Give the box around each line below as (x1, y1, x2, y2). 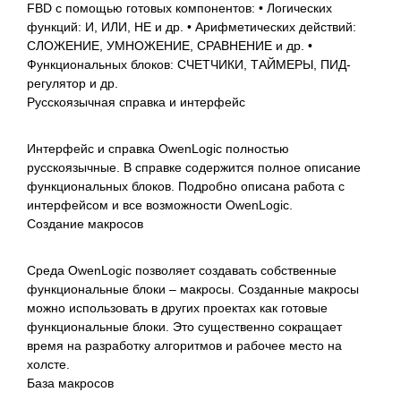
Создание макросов (27, 216, 143, 231)
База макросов (27, 375, 114, 390)
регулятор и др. (27, 75, 118, 90)
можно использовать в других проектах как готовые (27, 300, 328, 315)
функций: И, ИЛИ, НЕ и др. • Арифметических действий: (27, 19, 356, 34)
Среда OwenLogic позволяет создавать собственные (27, 262, 337, 277)
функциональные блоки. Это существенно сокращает (27, 319, 342, 334)
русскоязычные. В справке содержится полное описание (27, 159, 361, 175)
